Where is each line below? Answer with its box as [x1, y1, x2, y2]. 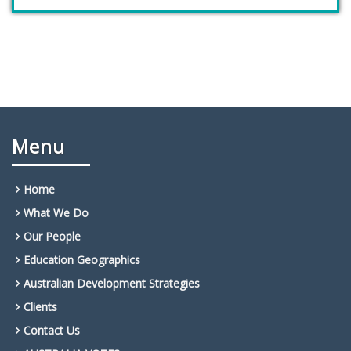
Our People [24, 229, 81, 244]
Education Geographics [24, 252, 140, 268]
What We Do [24, 205, 89, 221]
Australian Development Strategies [24, 276, 200, 291]
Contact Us [24, 323, 80, 338]
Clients [24, 299, 57, 315]
